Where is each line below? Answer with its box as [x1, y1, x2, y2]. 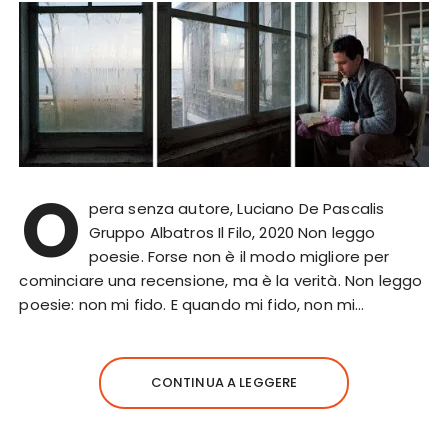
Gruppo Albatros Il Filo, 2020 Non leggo [88, 222, 376, 244]
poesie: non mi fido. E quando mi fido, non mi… [19, 294, 365, 316]
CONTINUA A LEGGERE [150, 373, 298, 393]
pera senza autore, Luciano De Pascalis [88, 198, 385, 220]
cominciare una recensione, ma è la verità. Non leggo [19, 270, 423, 292]
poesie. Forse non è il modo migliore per [88, 246, 390, 268]
